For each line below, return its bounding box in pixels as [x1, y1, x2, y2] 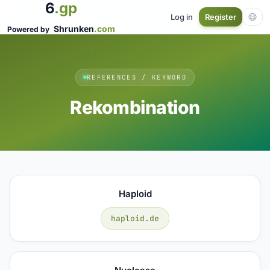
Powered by [7, 25, 51, 34]
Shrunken [54, 24, 94, 34]
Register [205, 12, 236, 22]
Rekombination [70, 96, 200, 118]
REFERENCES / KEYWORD [86, 72, 187, 81]
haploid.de [111, 213, 159, 224]
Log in [171, 11, 193, 22]
